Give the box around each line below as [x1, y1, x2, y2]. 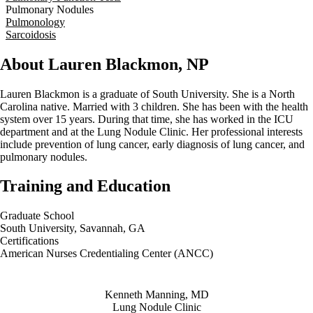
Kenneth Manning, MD [104, 289, 209, 301]
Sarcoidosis [6, 28, 56, 41]
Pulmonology [6, 15, 65, 28]
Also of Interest [117, 267, 196, 282]
